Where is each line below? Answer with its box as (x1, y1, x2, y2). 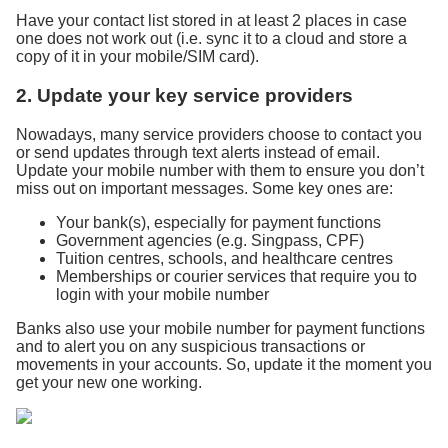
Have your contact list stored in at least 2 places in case (16, 12, 407, 30)
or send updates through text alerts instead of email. (16, 143, 380, 161)
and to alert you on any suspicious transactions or (16, 337, 365, 355)
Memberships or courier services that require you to (56, 267, 417, 285)
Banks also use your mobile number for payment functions (16, 319, 425, 337)
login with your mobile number (56, 285, 269, 303)
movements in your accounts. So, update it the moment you (16, 355, 432, 373)
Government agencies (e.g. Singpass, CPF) (56, 231, 364, 249)
